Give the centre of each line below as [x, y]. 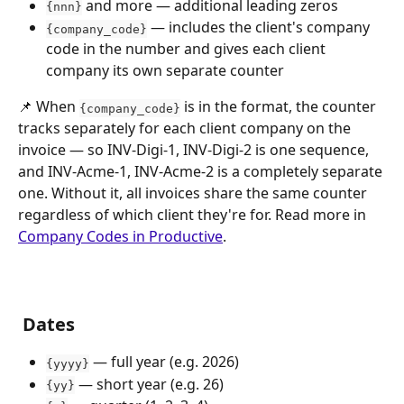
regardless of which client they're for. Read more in [194, 215]
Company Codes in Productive [120, 237]
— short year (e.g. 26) [149, 384]
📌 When [49, 107]
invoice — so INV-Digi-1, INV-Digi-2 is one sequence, [195, 150]
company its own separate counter [165, 71]
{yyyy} [68, 363]
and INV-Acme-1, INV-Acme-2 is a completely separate [202, 172]
